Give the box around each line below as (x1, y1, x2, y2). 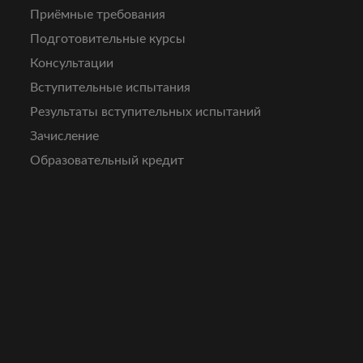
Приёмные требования (30, 8, 166, 22)
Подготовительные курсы (30, 32, 186, 46)
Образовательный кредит (30, 154, 185, 168)
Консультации (30, 57, 114, 70)
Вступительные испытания (30, 81, 191, 95)
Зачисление (30, 130, 100, 143)
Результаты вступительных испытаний (30, 105, 262, 119)
